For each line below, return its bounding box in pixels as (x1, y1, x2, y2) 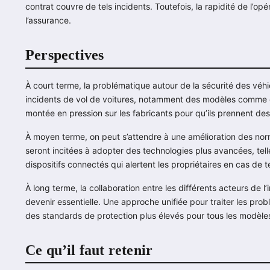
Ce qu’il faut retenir (25, 242, 153, 258)
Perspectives (25, 47, 104, 63)
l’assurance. (25, 15, 71, 26)
